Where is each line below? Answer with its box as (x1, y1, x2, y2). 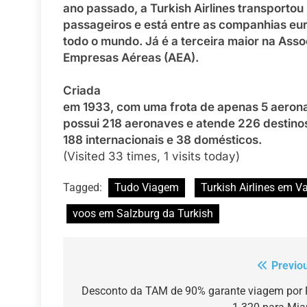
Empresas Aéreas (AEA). (63, 50, 199, 64)
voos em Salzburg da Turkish (73, 206, 213, 220)
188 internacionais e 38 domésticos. (63, 132, 262, 147)
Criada (63, 83, 101, 97)
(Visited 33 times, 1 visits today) (63, 149, 240, 163)
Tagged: (63, 180, 105, 194)
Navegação (76, 259, 160, 279)
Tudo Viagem (114, 180, 179, 194)
